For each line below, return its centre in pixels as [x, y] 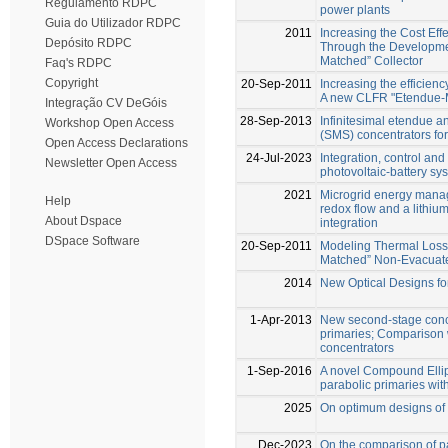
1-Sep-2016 [279, 370]
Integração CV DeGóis [106, 103]
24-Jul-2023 [279, 157]
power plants [355, 9]
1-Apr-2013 [281, 319]
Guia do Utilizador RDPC [113, 23]
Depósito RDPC [88, 43]
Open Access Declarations [116, 143]
